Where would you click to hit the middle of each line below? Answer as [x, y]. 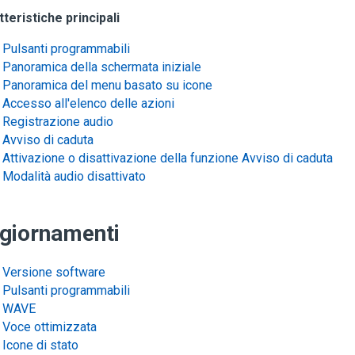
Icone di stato [40, 345]
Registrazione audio [58, 122]
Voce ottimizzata [50, 327]
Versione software [54, 272]
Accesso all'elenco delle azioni [88, 103]
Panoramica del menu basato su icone [107, 85]
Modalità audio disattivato [74, 176]
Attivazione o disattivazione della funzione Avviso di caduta [168, 158]
